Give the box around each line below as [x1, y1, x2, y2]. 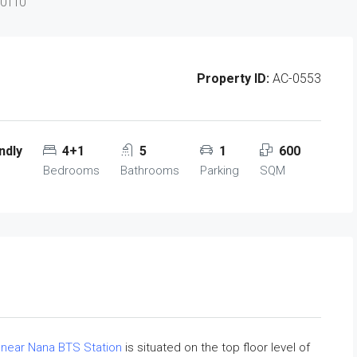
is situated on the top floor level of [122, 340, 310, 355]
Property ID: [197, 71, 269, 86]
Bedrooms [43, 163, 100, 178]
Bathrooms [120, 163, 179, 178]
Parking [200, 163, 239, 178]
